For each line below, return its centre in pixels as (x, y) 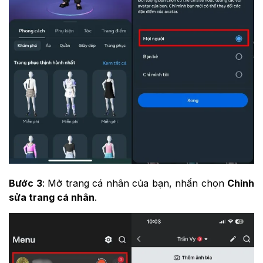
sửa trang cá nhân (52, 197)
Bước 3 (26, 183)
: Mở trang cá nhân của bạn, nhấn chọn (134, 183)
